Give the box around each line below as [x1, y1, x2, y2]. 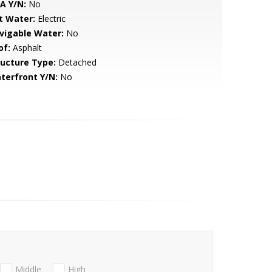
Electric [35, 13, 66, 24]
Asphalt [10, 42, 42, 53]
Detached [55, 56, 97, 68]
